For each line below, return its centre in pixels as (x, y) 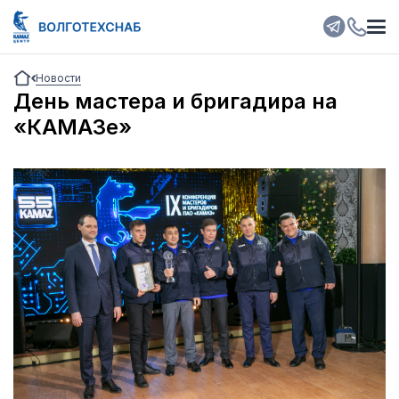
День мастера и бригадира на (175, 101)
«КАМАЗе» (73, 127)
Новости (58, 78)
